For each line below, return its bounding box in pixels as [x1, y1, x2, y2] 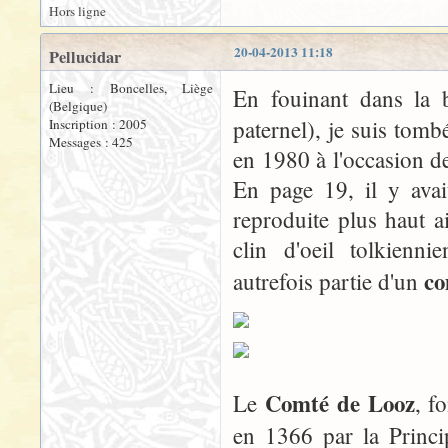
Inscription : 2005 [49, 115, 147, 134]
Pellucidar [49, 45, 121, 70]
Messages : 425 [49, 133, 133, 152]
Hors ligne [49, 2, 106, 21]
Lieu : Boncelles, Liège [49, 79, 213, 98]
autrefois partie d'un [233, 266, 424, 297]
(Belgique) [49, 97, 107, 116]
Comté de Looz [264, 386, 415, 421]
